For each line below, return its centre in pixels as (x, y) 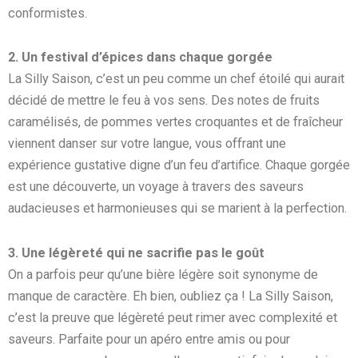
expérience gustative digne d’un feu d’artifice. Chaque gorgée (179, 165)
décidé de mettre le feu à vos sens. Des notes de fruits (164, 101)
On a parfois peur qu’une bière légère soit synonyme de (163, 274)
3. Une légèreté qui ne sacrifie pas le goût (136, 253)
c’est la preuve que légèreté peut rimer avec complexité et (173, 317)
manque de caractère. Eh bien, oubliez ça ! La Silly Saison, (171, 296)
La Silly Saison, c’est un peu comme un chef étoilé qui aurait (176, 79)
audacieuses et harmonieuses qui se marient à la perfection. (177, 209)
